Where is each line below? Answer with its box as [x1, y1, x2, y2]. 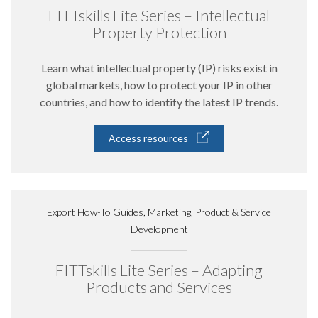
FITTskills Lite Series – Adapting [55, 261, 263, 280]
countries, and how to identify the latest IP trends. [40, 95, 278, 109]
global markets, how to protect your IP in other [45, 78, 273, 92]
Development [130, 223, 188, 235]
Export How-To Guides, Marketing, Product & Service [47, 206, 271, 218]
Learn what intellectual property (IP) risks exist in [40, 61, 278, 75]
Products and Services [86, 278, 232, 297]
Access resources [109, 132, 188, 144]
